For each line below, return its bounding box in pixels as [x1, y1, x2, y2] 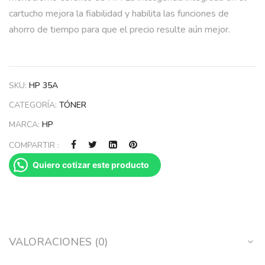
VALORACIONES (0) [9, 235, 108, 250]
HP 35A [29, 80, 58, 92]
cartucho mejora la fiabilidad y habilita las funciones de [9, 7, 229, 21]
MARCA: [9, 119, 42, 131]
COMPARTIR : [9, 140, 59, 151]
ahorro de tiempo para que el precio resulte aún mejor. [9, 23, 230, 37]
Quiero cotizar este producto [33, 160, 149, 170]
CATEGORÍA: [9, 99, 59, 111]
